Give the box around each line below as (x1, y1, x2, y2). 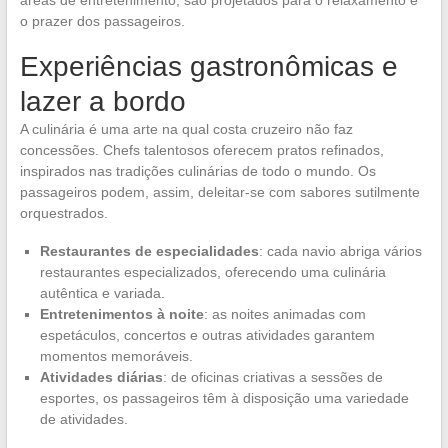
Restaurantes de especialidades (39, 242, 259, 259)
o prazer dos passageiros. (19, 12, 185, 29)
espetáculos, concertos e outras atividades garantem (39, 326, 375, 343)
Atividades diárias (39, 368, 163, 385)
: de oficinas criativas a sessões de (162, 368, 383, 385)
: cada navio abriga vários (258, 242, 422, 259)
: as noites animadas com (203, 305, 366, 322)
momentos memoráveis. (39, 347, 193, 364)
